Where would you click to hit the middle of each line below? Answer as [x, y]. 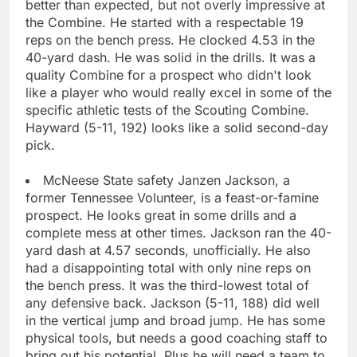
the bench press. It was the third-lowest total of [167, 285]
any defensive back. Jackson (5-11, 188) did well [173, 302]
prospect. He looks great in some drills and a [161, 215]
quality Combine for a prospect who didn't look [169, 75]
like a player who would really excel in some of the [178, 92]
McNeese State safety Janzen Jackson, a [167, 180]
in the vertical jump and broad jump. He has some [175, 320]
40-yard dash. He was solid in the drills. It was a [171, 57]
